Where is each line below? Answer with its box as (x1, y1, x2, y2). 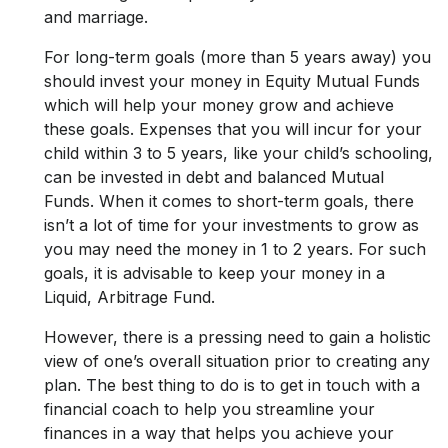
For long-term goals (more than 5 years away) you (44, 47, 431, 68)
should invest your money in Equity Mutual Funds (44, 71, 420, 92)
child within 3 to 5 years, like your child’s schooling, (44, 143, 433, 164)
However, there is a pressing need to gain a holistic (44, 327, 431, 348)
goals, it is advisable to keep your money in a (44, 263, 385, 284)
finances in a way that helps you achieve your (44, 423, 394, 444)
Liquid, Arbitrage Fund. (44, 287, 215, 308)
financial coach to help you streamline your (44, 399, 375, 420)
